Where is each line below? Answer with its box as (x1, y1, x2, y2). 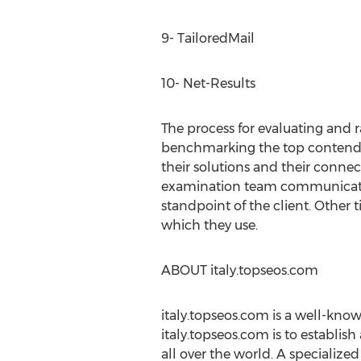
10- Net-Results (160, 76, 255, 91)
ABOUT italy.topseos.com (160, 263, 318, 278)
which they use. (160, 218, 258, 233)
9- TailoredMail (160, 31, 255, 46)
